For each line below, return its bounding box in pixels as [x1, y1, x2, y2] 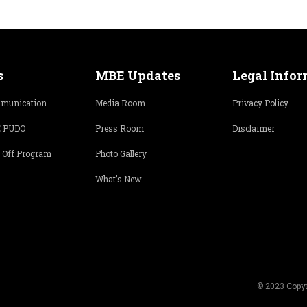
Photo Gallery [95, 148, 147, 159]
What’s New [95, 173, 142, 184]
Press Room [95, 123, 144, 134]
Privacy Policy [232, 97, 288, 108]
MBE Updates [95, 67, 180, 84]
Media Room [95, 97, 145, 108]
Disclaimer [232, 123, 275, 134]
